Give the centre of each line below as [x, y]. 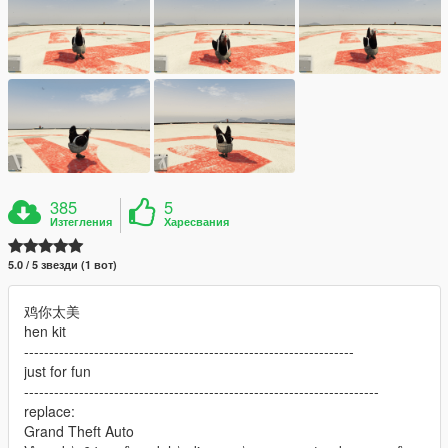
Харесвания [197, 222]
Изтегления [81, 222]
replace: [49, 411]
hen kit [45, 331]
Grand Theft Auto [79, 431]
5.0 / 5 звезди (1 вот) [62, 265]
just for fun [57, 371]
